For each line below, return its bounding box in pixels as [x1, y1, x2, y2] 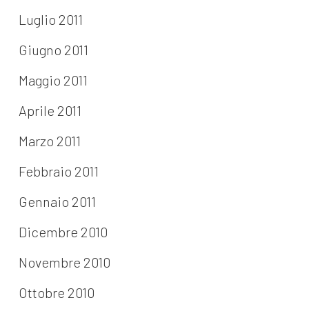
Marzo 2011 [18, 132, 81, 150]
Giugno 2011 [18, 41, 88, 59]
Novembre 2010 [18, 254, 110, 271]
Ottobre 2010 [18, 284, 94, 301]
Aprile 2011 [18, 102, 81, 119]
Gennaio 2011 [18, 193, 96, 210]
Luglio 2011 [18, 11, 83, 28]
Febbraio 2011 [18, 163, 99, 180]
